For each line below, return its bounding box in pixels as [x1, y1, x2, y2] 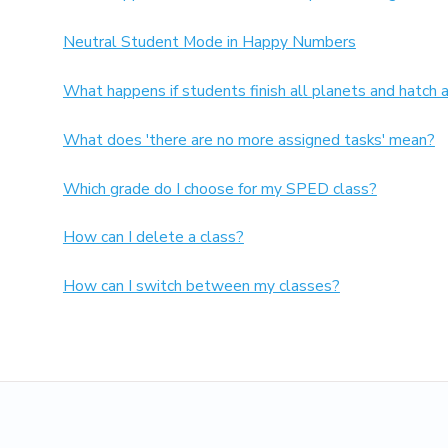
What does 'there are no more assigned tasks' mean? [62, 128, 435, 151]
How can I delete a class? [62, 226, 244, 249]
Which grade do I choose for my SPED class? [62, 177, 377, 200]
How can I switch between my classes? [62, 275, 340, 298]
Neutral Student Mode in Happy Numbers [62, 31, 356, 54]
